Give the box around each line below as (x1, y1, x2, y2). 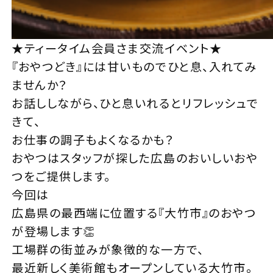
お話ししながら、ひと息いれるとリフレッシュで (12, 94, 259, 112)
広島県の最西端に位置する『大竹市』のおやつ (12, 204, 257, 222)
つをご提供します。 (12, 168, 111, 185)
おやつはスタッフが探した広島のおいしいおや (12, 149, 258, 167)
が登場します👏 (12, 222, 96, 240)
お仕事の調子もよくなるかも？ (12, 131, 175, 149)
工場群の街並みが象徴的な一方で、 (12, 241, 204, 258)
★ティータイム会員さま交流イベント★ (12, 40, 222, 57)
